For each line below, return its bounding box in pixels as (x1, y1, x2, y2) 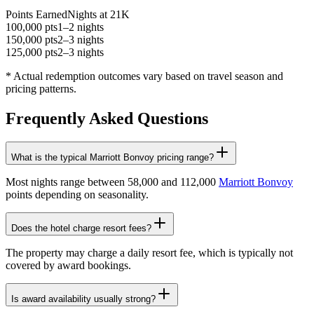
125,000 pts (6, 46, 57, 58)
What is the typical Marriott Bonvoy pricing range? (11, 152, 214, 163)
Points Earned (6, 8, 67, 20)
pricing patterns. (6, 82, 76, 95)
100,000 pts (6, 20, 57, 33)
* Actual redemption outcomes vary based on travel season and (6, 69, 283, 82)
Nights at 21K (67, 8, 130, 20)
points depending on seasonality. (6, 189, 149, 201)
